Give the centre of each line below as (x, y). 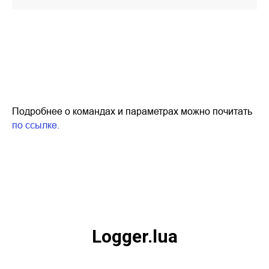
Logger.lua (134, 236)
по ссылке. (36, 125)
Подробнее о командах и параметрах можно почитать (132, 111)
